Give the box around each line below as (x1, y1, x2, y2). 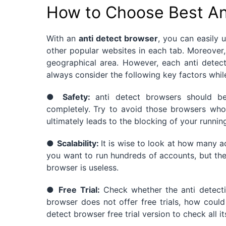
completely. (46, 103, 90, 114)
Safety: (63, 91, 96, 102)
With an (46, 33, 79, 43)
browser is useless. (46, 162, 119, 173)
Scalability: (56, 138, 101, 148)
